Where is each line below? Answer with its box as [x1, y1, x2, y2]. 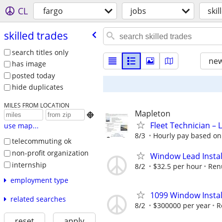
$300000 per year [153, 201, 211, 211]
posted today [11, 70, 55, 80]
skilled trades [3, 28, 68, 43]
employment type [10, 175, 68, 185]
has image [11, 59, 46, 69]
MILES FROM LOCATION [3, 101, 69, 110]
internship [11, 160, 47, 169]
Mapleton [135, 108, 170, 119]
